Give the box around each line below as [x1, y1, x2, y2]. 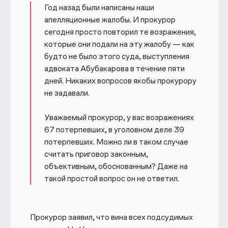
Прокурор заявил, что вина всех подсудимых [30, 212, 193, 222]
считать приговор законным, [44, 149, 148, 159]
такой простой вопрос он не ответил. [44, 174, 179, 184]
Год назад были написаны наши [44, 3, 154, 13]
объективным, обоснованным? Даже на [44, 161, 188, 172]
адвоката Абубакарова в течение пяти [44, 64, 185, 74]
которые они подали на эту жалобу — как [44, 39, 194, 49]
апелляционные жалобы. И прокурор [44, 15, 176, 25]
